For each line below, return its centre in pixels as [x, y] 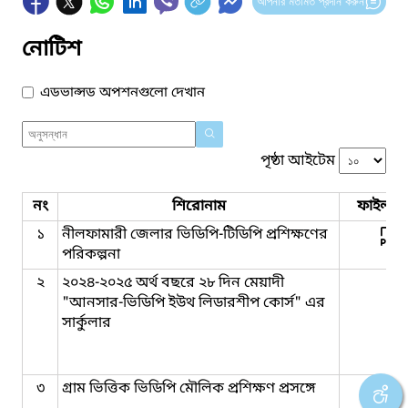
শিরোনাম [199, 206]
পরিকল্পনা [91, 255]
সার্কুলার [87, 323]
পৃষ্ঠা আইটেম [298, 161]
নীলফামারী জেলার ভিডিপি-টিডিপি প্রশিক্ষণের [195, 235]
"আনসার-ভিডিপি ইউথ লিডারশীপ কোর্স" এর [194, 303]
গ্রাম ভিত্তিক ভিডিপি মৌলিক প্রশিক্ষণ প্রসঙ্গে [189, 388]
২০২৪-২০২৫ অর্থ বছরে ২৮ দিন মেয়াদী [173, 283]
